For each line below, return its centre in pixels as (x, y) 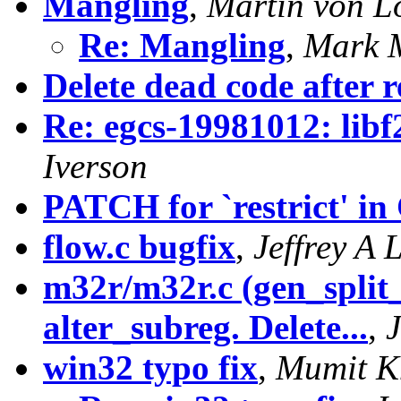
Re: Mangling (182, 46)
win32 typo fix (150, 368)
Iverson (95, 166)
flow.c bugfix (139, 247)
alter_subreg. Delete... (205, 328)
